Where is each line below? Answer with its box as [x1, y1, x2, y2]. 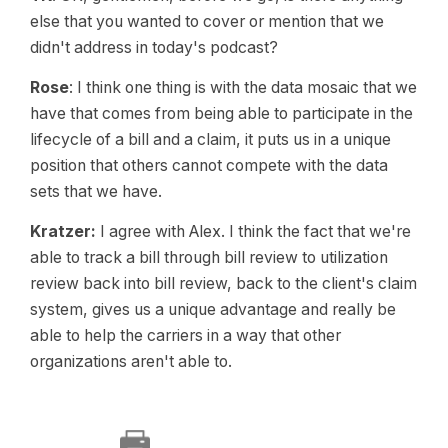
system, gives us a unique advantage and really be [30, 300, 396, 319]
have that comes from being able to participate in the [30, 104, 413, 123]
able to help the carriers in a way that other [30, 326, 341, 345]
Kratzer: [30, 222, 96, 241]
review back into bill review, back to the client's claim [30, 274, 417, 293]
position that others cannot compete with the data [30, 156, 388, 175]
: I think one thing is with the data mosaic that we [69, 78, 417, 97]
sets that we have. [30, 182, 162, 201]
